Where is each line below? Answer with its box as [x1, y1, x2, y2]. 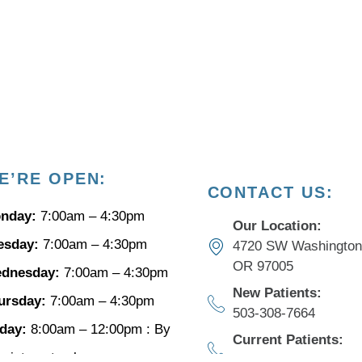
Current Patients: [232, 332, 343, 348]
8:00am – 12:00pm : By [27, 322, 171, 338]
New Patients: [232, 285, 322, 301]
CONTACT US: [207, 183, 334, 201]
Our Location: [232, 218, 330, 234]
